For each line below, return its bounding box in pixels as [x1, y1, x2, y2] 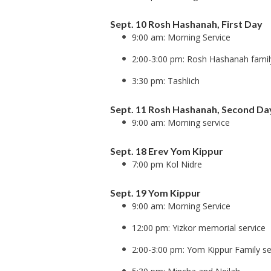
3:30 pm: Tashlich [132, 75, 200, 87]
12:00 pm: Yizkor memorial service [132, 222, 266, 233]
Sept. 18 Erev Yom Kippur [110, 145, 223, 157]
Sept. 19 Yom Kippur [110, 187, 201, 198]
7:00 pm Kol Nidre [132, 158, 202, 170]
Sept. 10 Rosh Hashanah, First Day [110, 18, 263, 30]
